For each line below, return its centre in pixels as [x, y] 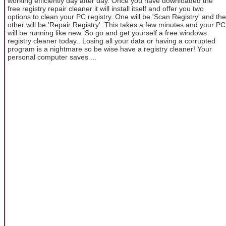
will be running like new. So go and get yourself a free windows [107, 33]
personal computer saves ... [52, 57]
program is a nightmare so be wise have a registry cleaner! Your [110, 49]
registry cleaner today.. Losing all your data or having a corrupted [111, 41]
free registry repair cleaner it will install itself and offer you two [106, 8]
